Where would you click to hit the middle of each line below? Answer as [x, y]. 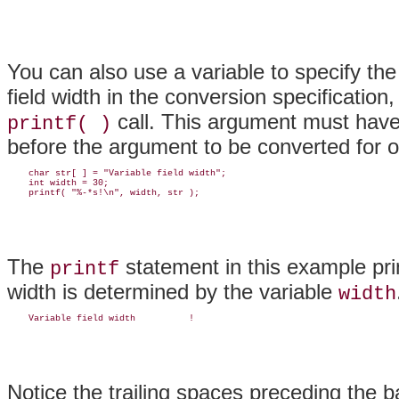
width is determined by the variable [173, 291]
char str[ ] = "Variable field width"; [117, 173]
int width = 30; [58, 183]
